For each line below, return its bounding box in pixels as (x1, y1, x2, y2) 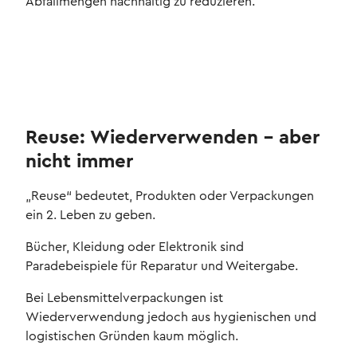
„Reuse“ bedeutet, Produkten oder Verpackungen (25, 190, 314, 203)
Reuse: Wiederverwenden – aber (25, 128, 320, 148)
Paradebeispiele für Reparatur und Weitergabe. (25, 260, 298, 273)
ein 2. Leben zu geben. (25, 209, 155, 222)
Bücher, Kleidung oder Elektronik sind (25, 241, 244, 254)
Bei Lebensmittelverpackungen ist (25, 292, 223, 305)
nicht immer (25, 152, 133, 172)
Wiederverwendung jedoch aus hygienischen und (25, 311, 316, 324)
